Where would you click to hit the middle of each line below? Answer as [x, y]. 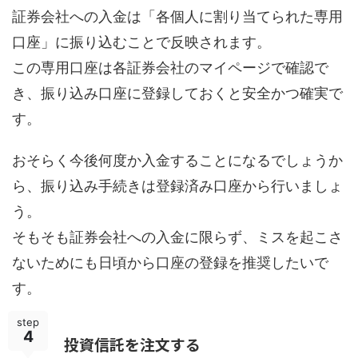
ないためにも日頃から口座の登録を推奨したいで [170, 263]
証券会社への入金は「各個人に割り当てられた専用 [177, 17]
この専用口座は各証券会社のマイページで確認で [170, 68]
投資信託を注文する [132, 344]
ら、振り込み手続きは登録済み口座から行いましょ [177, 186]
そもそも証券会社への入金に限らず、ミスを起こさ [177, 237]
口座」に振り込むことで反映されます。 [141, 42]
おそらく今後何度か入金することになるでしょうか [177, 161]
